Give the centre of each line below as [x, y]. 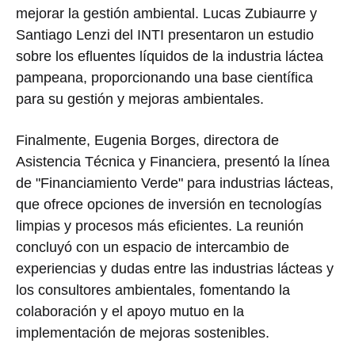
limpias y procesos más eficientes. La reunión [160, 226]
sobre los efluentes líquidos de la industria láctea [170, 57]
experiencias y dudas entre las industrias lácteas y [175, 269]
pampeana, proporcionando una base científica [164, 78]
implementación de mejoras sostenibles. [143, 333]
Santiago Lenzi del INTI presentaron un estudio [165, 35]
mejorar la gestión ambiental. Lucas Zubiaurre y [166, 14]
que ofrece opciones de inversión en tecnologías [169, 205]
